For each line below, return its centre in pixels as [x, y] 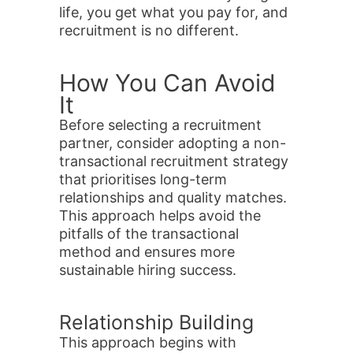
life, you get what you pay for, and [173, 12]
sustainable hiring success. [150, 270]
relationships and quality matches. [173, 197]
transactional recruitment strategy [174, 161]
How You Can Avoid [167, 83]
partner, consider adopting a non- [173, 143]
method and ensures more [147, 252]
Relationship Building [159, 322]
